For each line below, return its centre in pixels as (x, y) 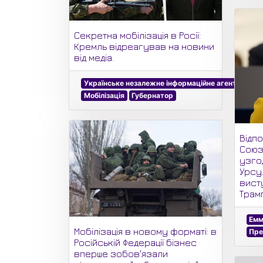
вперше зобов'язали (121, 253)
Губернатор (153, 95)
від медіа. (94, 57)
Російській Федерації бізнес (135, 242)
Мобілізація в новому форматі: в (145, 231)
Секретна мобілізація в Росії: (137, 35)
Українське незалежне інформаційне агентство (168, 83)
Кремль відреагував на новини (144, 46)
